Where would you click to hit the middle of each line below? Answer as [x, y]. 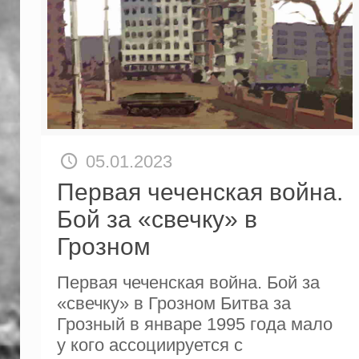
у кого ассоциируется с [149, 345]
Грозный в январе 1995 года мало [194, 324]
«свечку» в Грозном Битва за [173, 303]
